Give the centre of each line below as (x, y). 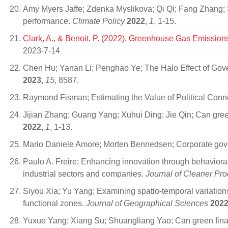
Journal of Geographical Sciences (147, 203)
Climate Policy (98, 21)
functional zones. (54, 203)
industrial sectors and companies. (84, 174)
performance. (48, 21)
